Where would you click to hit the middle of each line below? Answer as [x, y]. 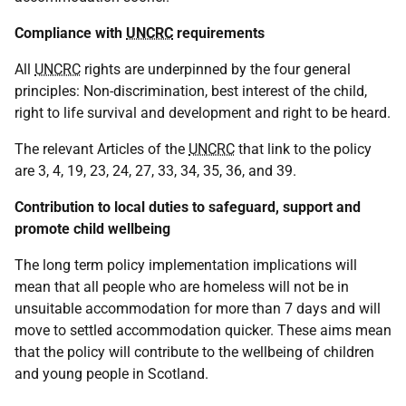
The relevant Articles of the [101, 149]
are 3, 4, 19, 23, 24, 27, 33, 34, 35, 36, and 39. [155, 171]
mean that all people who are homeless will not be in [182, 287]
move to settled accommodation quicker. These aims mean [203, 330]
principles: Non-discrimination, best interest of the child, [191, 91]
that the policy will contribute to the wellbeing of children [194, 352]
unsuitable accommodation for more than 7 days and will [198, 309]
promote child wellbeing [92, 229]
